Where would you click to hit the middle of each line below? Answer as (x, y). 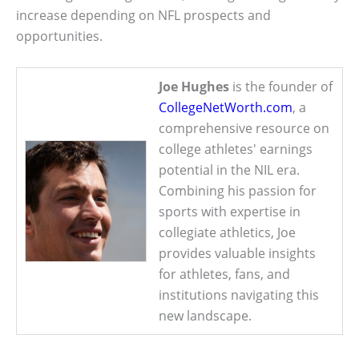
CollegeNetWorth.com (226, 107)
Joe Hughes (194, 86)
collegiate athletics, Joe (227, 232)
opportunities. (59, 36)
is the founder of (281, 86)
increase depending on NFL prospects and (143, 15)
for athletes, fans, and (224, 274)
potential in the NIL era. (229, 169)
